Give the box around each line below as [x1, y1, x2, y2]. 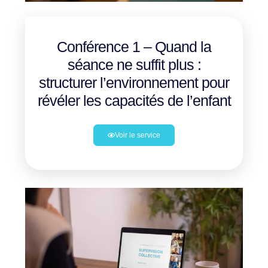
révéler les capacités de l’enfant [37, 92, 231, 109]
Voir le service [115, 131, 160, 139]
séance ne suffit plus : [67, 56, 201, 73]
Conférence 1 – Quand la [57, 38, 211, 55]
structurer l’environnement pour [39, 74, 229, 91]
